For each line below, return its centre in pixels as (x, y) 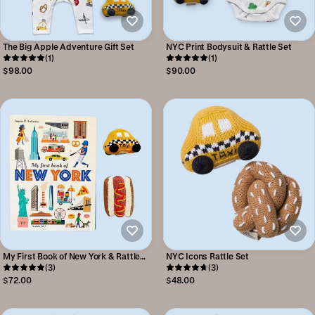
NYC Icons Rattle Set (207, 256)
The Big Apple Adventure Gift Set (69, 46)
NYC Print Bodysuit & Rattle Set (229, 46)
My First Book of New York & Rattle (72, 256)
